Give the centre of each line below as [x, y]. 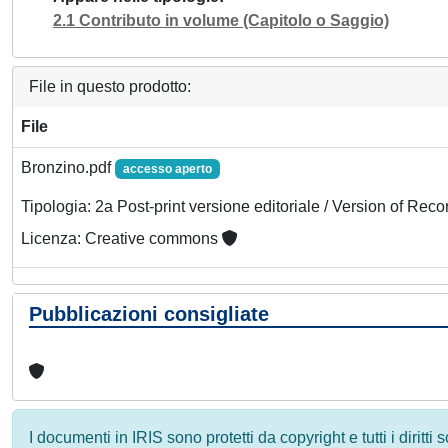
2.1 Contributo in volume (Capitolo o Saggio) [221, 20]
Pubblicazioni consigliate [149, 314]
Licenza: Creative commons [121, 239]
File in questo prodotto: [110, 86]
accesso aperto [167, 169]
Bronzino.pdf [68, 167]
